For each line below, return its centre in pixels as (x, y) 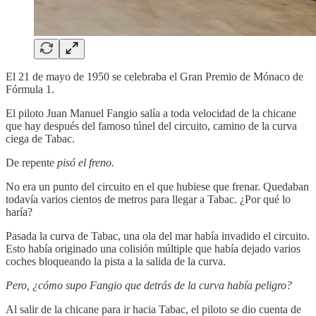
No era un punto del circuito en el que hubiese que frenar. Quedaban (157, 187)
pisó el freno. (86, 163)
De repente (31, 163)
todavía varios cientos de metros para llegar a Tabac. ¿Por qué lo (148, 200)
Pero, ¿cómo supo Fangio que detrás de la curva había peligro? (149, 286)
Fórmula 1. (30, 90)
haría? (19, 212)
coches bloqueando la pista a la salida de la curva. (116, 262)
